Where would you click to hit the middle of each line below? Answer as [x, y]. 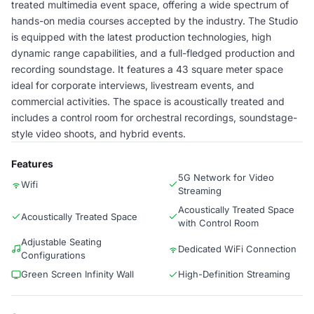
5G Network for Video [226, 177]
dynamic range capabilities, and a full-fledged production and [153, 53]
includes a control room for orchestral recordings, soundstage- [154, 117]
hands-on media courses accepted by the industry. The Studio [155, 21]
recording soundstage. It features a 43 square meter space [147, 69]
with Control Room [218, 223]
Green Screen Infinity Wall [77, 274]
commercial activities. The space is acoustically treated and [148, 101]
